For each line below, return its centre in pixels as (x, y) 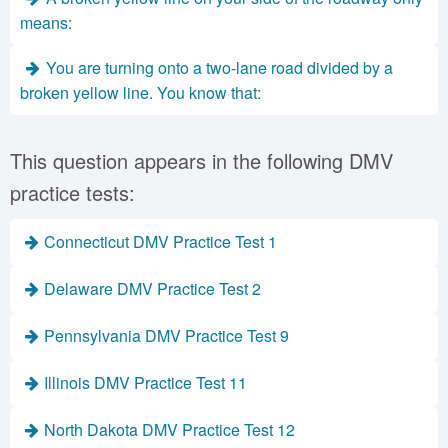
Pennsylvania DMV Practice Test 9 (166, 335)
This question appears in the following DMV (201, 160)
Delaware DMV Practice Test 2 (152, 288)
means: (46, 22)
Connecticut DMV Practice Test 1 (160, 241)
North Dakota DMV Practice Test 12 (169, 429)
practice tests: (72, 192)
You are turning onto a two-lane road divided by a (219, 67)
